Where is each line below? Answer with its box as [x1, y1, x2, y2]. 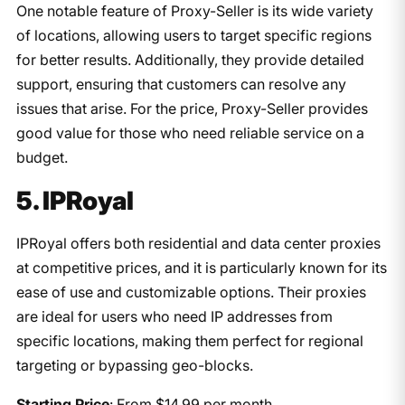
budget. [15, 147, 68, 166]
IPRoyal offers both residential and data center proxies [15, 233, 381, 252]
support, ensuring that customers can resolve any [15, 74, 346, 93]
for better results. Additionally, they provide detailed [15, 50, 364, 69]
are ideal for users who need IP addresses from [15, 306, 333, 325]
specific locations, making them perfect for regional [15, 331, 363, 350]
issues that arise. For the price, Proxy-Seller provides [15, 99, 368, 118]
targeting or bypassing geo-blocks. [15, 355, 253, 374]
